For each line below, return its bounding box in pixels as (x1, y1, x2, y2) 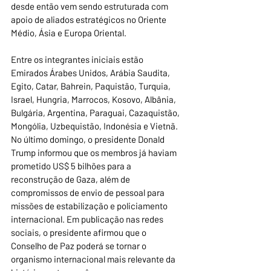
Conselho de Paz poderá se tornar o (11, 240, 148, 252)
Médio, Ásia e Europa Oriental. (11, 27, 126, 39)
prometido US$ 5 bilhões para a (11, 160, 133, 172)
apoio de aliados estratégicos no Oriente (11, 14, 168, 25)
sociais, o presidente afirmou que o (11, 227, 148, 238)
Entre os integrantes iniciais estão (11, 54, 145, 65)
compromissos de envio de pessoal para (11, 187, 166, 198)
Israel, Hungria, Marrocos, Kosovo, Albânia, (11, 94, 178, 105)
